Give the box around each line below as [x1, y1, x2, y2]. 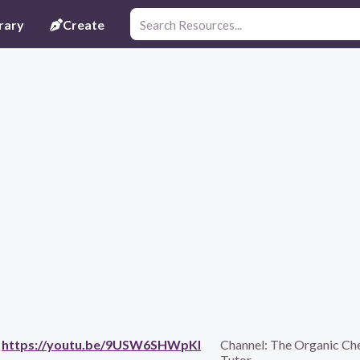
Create [63, 16, 104, 32]
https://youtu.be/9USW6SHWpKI [2, 337, 202, 353]
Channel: [220, 337, 271, 353]
